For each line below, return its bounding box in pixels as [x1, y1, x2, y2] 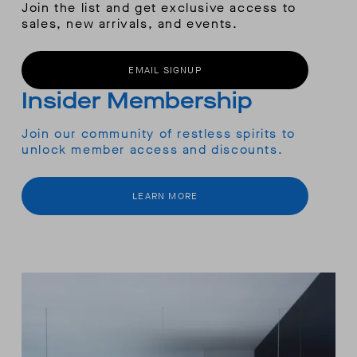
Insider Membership [22, 86, 253, 116]
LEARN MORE [132, 190, 198, 203]
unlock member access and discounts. [22, 141, 284, 159]
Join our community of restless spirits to [22, 125, 296, 143]
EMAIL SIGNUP [128, 64, 202, 77]
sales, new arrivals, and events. [22, 15, 238, 33]
